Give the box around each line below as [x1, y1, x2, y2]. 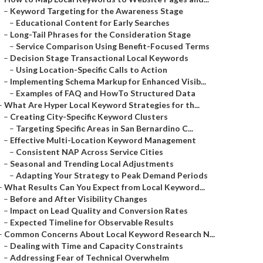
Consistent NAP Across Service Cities [16, 147, 163, 157]
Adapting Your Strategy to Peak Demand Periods [16, 170, 208, 180]
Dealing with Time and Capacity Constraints [10, 241, 183, 251]
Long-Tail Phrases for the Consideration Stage [10, 29, 191, 39]
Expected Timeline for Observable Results [10, 217, 174, 227]
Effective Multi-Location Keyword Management [10, 135, 196, 145]
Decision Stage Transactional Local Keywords [10, 53, 188, 63]
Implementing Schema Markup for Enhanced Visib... [10, 76, 206, 86]
